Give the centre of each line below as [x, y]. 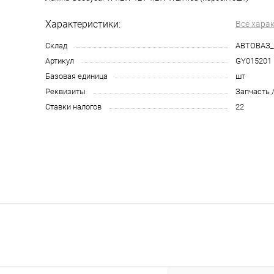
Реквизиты [65, 91]
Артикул [60, 61]
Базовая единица [76, 76]
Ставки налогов [73, 107]
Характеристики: [83, 24]
